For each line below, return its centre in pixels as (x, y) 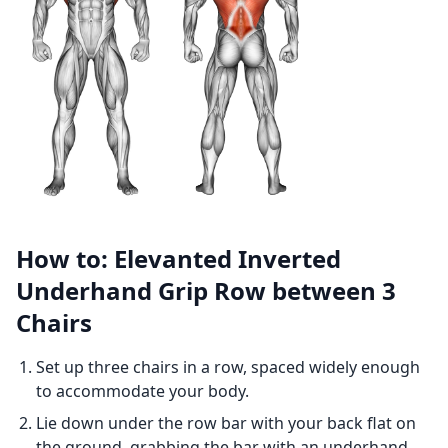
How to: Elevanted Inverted (178, 258)
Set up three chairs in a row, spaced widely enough (228, 367)
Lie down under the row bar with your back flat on (226, 423)
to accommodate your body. (142, 391)
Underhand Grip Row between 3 (206, 290)
